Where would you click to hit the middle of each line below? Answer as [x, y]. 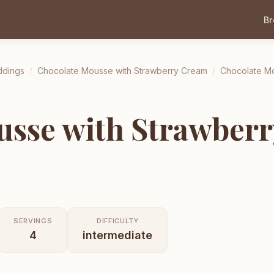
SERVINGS [33, 220]
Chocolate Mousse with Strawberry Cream [122, 71]
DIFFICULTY [117, 220]
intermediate [118, 235]
